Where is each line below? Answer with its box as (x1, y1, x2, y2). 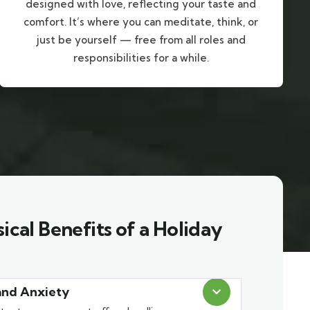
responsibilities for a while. (73, 51, 209, 65)
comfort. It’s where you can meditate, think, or (24, 15, 259, 29)
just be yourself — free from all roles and (36, 33, 246, 47)
